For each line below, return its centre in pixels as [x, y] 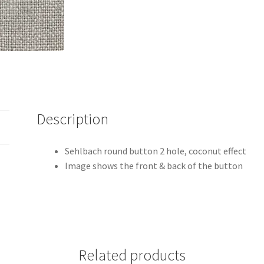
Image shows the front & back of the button [154, 166]
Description [73, 119]
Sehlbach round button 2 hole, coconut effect [156, 151]
